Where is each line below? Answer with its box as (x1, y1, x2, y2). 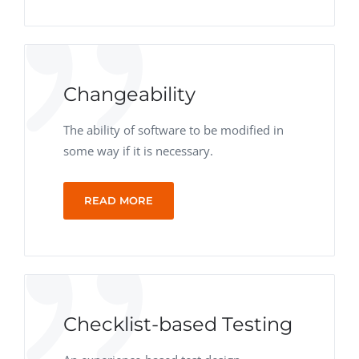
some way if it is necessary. (63, 143, 213, 159)
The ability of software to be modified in (63, 122, 284, 138)
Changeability (63, 83, 196, 106)
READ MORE (84, 194, 153, 207)
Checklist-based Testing (63, 313, 292, 336)
